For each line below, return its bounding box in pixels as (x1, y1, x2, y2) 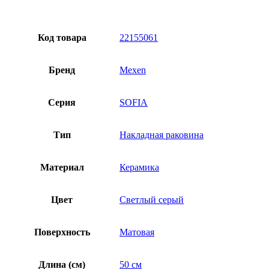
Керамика (119, 162, 159, 173)
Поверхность (34, 227, 90, 238)
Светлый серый (119, 195, 184, 205)
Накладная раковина (119, 130, 204, 141)
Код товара (37, 32, 86, 43)
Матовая (119, 227, 154, 238)
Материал (40, 162, 84, 173)
